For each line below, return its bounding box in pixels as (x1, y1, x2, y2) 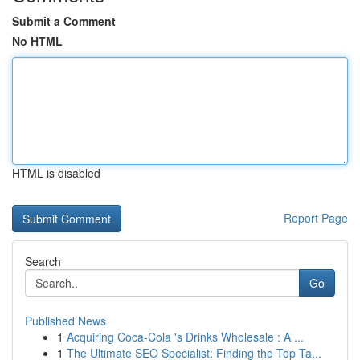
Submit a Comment (12, 13, 116, 29)
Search (25, 253, 61, 269)
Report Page (284, 210, 348, 226)
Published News (25, 313, 106, 329)
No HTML (12, 33, 63, 49)
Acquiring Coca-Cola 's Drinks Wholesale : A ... (67, 329, 304, 345)
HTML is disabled (12, 165, 100, 181)
